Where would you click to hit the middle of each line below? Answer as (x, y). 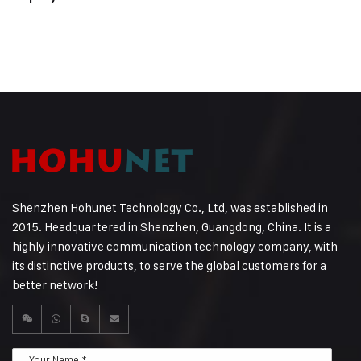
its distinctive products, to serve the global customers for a (169, 266)
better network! (55, 285)
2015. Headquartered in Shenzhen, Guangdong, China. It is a (172, 227)
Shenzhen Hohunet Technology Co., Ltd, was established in (170, 208)
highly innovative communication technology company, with (175, 247)
